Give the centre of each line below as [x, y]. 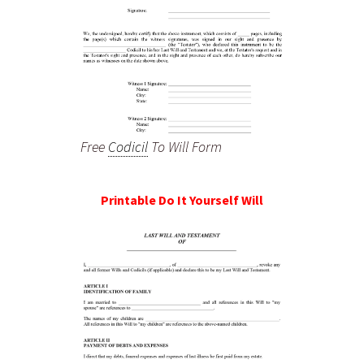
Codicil [128, 147]
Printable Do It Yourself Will [182, 200]
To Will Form [185, 147]
